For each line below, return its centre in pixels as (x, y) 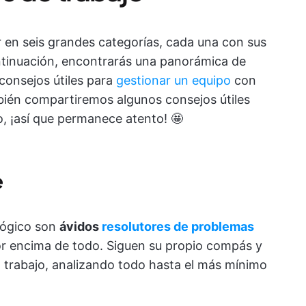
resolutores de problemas (178, 226)
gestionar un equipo (173, 80)
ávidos (81, 226)
